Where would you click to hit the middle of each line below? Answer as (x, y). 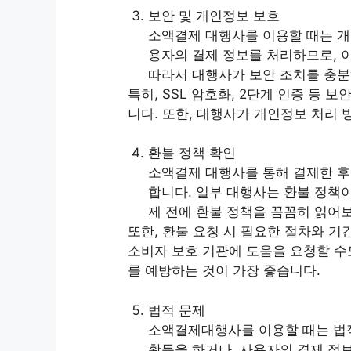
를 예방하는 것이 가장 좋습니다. (224, 271)
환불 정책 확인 (192, 153)
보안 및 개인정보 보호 (213, 15)
